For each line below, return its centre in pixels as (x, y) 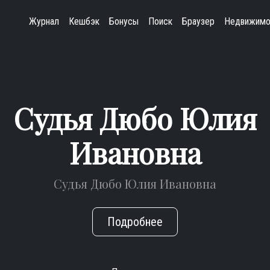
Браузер (198, 21)
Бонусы (124, 21)
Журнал (44, 21)
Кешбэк (84, 21)
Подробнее (135, 222)
